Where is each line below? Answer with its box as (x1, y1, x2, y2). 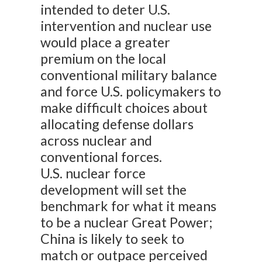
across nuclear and (40, 132, 153, 149)
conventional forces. (40, 149, 163, 166)
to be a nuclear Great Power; (40, 214, 213, 231)
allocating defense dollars (40, 116, 194, 133)
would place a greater (40, 34, 171, 51)
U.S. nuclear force (40, 165, 146, 182)
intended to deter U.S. (40, 1, 171, 18)
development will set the (40, 181, 187, 198)
